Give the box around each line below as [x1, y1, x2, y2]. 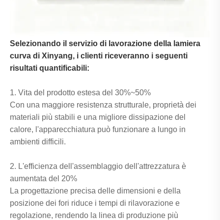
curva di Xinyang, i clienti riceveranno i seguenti [10, 52, 188, 60]
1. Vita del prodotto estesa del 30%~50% [10, 88, 151, 97]
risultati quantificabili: [10, 64, 89, 73]
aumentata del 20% [10, 174, 77, 183]
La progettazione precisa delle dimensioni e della [10, 187, 181, 195]
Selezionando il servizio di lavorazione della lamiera [10, 39, 200, 48]
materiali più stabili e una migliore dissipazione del [10, 113, 186, 122]
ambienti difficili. [10, 137, 66, 146]
